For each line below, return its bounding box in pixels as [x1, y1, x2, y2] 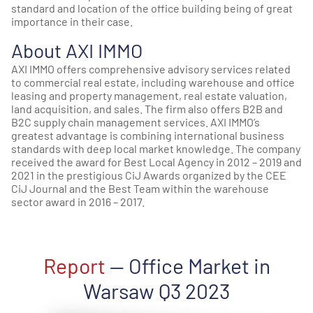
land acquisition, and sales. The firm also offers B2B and [11, 101, 283, 115]
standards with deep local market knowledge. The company [11, 141, 300, 155]
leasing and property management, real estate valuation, [11, 88, 287, 102]
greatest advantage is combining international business [11, 128, 284, 142]
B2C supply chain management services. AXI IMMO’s [11, 115, 260, 129]
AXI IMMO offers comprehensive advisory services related [11, 61, 291, 75]
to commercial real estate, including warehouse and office [11, 75, 295, 89]
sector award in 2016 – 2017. [11, 194, 145, 208]
